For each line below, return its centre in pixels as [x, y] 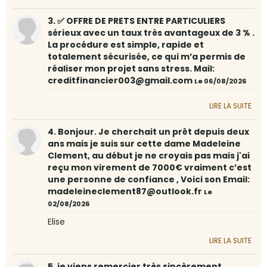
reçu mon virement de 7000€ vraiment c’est [150, 168]
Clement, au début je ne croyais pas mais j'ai [149, 156]
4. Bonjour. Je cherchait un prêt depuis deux [148, 132]
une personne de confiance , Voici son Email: [149, 180]
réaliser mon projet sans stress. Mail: [131, 69]
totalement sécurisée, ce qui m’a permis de [147, 57]
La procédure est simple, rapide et [126, 45]
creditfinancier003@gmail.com [121, 81]
